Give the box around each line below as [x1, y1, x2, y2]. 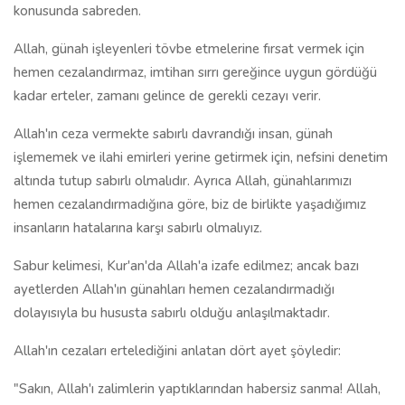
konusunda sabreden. [14, 2, 141, 20]
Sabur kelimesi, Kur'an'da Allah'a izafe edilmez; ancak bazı [14, 257, 359, 275]
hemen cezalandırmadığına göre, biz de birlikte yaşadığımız [14, 195, 366, 213]
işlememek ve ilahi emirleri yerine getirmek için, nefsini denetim [14, 148, 388, 166]
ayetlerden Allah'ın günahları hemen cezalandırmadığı [14, 280, 334, 298]
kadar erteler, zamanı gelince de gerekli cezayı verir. [14, 87, 321, 105]
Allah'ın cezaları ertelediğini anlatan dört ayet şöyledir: [14, 342, 341, 360]
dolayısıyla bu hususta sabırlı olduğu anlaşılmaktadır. [14, 304, 330, 322]
